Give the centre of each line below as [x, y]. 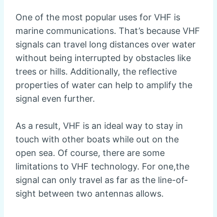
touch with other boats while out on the [97, 139]
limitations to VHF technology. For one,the [102, 167]
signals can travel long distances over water [106, 45]
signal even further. [55, 99]
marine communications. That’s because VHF [108, 31]
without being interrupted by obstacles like [103, 58]
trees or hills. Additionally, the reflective [96, 72]
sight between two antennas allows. [90, 194]
